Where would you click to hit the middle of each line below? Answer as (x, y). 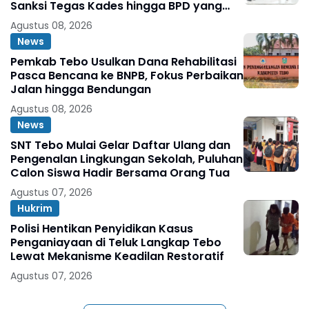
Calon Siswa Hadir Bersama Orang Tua (120, 173)
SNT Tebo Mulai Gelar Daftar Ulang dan (120, 146)
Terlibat (32, 20)
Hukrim (35, 208)
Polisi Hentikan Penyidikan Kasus (102, 229)
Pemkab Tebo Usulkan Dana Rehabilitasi (123, 62)
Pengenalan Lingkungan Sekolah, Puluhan (127, 159)
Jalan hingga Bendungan (81, 90)
